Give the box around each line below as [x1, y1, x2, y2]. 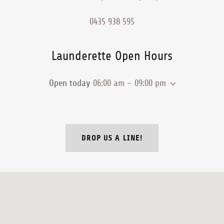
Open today [48, 77, 90, 88]
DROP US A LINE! [81, 133, 142, 143]
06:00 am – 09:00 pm [92, 77, 166, 88]
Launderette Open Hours [51, 48, 172, 63]
